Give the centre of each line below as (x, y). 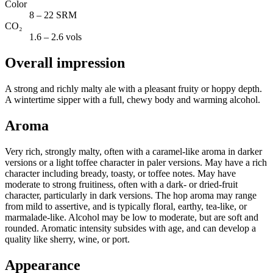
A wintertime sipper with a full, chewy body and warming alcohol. (133, 100)
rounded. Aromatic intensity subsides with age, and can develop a (130, 229)
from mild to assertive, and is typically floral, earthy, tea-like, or (126, 207)
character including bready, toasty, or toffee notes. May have (120, 174)
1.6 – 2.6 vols (55, 37)
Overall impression (65, 63)
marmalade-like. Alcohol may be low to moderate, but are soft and (132, 218)
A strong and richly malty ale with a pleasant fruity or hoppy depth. (133, 89)
